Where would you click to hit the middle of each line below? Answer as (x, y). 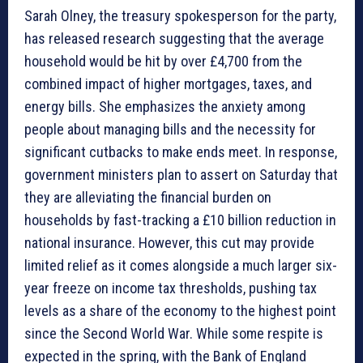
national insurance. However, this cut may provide (169, 243)
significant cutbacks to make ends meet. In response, (181, 152)
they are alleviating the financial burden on (148, 198)
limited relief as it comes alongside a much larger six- (181, 266)
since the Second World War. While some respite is (174, 334)
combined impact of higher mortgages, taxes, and (168, 84)
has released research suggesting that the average (174, 39)
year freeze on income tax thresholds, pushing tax (171, 288)
